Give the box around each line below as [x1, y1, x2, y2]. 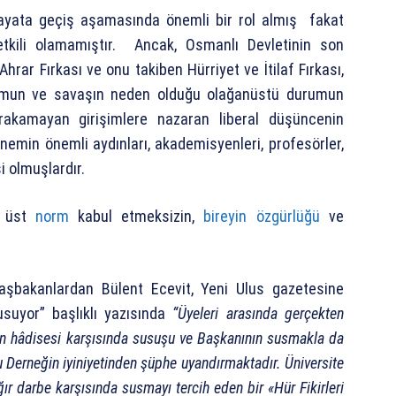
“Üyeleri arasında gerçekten [172, 304, 344, 324]
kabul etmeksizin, [68, 207, 204, 226]
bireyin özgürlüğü [203, 207, 329, 226]
